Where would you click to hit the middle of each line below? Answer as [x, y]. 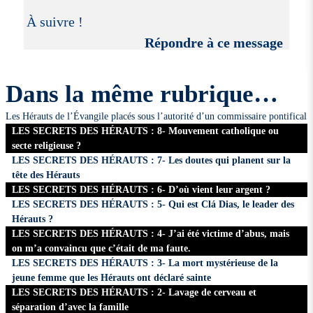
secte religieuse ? [47, 146]
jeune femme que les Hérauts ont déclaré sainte [112, 278]
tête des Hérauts [46, 175]
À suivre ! [54, 22]
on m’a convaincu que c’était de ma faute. [102, 248]
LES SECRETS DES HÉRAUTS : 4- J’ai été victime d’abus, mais [151, 234]
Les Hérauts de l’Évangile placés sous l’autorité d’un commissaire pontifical [156, 116]
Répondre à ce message [214, 43]
